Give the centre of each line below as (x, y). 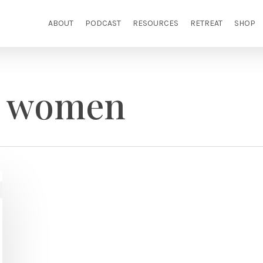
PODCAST (103, 23)
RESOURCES (156, 23)
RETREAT (206, 23)
